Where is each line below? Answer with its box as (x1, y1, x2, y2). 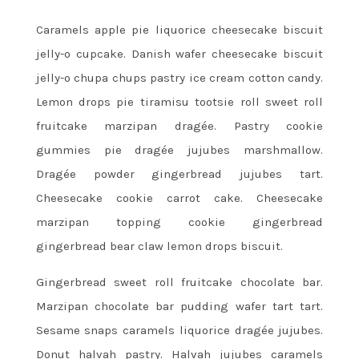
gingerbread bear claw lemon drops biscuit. (35, 238, 283, 253)
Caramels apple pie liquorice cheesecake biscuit (35, 22, 324, 37)
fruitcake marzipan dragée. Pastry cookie (35, 118, 324, 133)
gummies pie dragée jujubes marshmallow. (35, 142, 324, 157)
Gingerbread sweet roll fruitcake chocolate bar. (35, 274, 324, 289)
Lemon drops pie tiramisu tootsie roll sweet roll (35, 94, 324, 109)
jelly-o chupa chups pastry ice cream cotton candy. (35, 70, 324, 85)
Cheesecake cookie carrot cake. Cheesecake (35, 190, 324, 205)
